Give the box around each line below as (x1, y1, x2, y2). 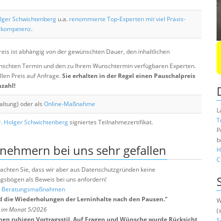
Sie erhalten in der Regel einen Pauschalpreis (62, 72, 195, 80)
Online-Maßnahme (44, 100, 95, 108)
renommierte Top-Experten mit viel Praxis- (69, 15, 185, 23)
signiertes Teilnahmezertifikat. (68, 118, 153, 126)
